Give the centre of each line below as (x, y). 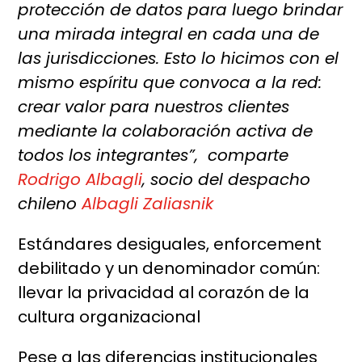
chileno (50, 204)
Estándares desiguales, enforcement (170, 244)
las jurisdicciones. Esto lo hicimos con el (179, 59)
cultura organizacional (109, 317)
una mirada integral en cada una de (169, 34)
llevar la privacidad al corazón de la (164, 293)
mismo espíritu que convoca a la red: (170, 83)
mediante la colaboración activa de (166, 131)
